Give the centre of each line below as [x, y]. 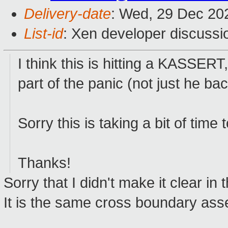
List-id [44, 34]
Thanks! [45, 163]
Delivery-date [67, 14]
